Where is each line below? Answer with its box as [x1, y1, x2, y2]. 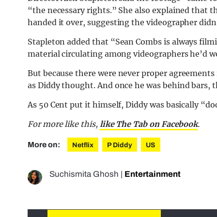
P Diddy [107, 141, 132, 149]
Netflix [72, 141, 93, 149]
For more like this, [28, 119, 100, 129]
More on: [28, 140, 62, 149]
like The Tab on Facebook [99, 119, 198, 129]
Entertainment [124, 170, 181, 179]
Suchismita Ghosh [49, 170, 119, 179]
